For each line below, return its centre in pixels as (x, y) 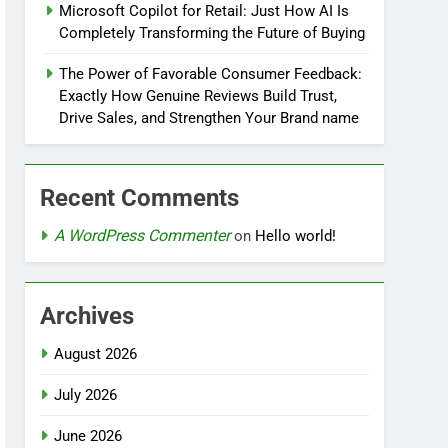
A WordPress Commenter (142, 235)
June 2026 (88, 436)
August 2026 (96, 354)
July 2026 (86, 395)
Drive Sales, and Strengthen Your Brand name (209, 118)
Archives (87, 316)
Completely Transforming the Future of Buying (212, 33)
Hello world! (296, 236)
